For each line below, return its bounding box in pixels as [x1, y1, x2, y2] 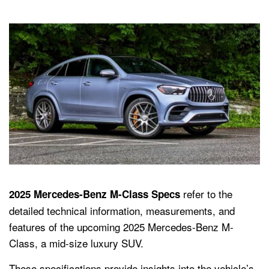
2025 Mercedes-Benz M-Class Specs [9, 186, 180, 201]
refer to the [180, 186, 232, 201]
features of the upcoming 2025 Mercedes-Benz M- [9, 219, 234, 234]
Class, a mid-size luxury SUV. [9, 235, 144, 250]
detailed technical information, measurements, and [9, 202, 235, 218]
